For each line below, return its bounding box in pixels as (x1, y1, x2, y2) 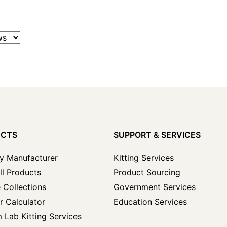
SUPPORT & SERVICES (113, 130, 201, 140)
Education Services (113, 197, 187, 207)
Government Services (113, 182, 196, 192)
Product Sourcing (113, 167, 180, 177)
